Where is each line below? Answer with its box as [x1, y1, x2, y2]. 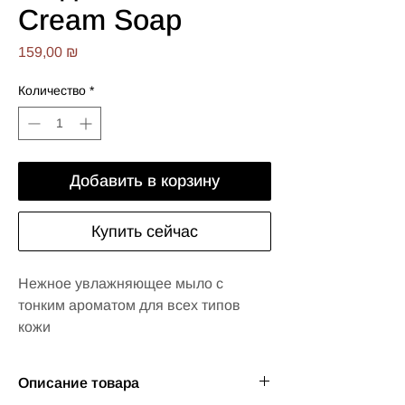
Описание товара [18, 375, 139, 391]
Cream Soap [18, 4, 182, 37]
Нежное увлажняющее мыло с [18, 276, 223, 292]
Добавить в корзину [70, 172, 220, 191]
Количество [18, 83, 86, 99]
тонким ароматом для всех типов [18, 297, 240, 314]
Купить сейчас [91, 222, 198, 241]
